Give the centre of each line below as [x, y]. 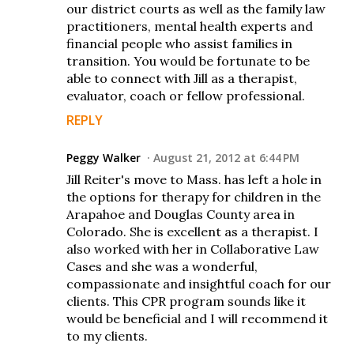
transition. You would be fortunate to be [188, 60]
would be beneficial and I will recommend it [197, 318]
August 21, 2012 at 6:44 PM [226, 157]
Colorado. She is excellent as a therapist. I [192, 231]
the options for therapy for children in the [194, 196]
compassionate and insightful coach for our [199, 283]
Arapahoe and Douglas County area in [181, 214]
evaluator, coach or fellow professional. [186, 95]
